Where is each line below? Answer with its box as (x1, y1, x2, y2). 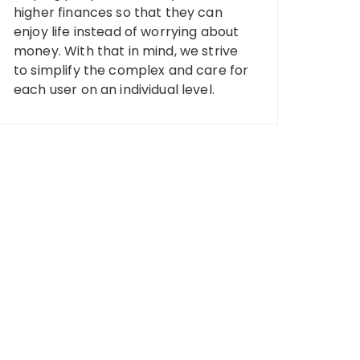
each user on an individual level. (14, 80, 215, 99)
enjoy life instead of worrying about (14, 22, 239, 41)
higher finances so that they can (14, 2, 223, 22)
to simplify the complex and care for (14, 60, 249, 80)
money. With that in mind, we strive (14, 41, 239, 60)
